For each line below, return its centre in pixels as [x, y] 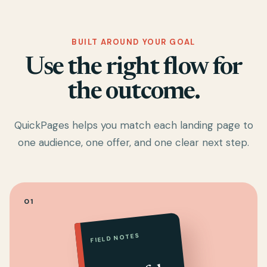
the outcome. [133, 92]
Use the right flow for [133, 68]
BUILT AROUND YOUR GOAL [133, 42]
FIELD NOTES [115, 238]
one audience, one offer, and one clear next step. [133, 142]
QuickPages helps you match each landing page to [133, 125]
